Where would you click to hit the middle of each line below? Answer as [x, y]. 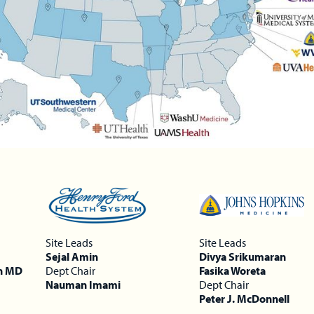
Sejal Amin [72, 256]
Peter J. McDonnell [244, 298]
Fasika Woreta [232, 270]
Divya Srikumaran [242, 256]
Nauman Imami [83, 284]
